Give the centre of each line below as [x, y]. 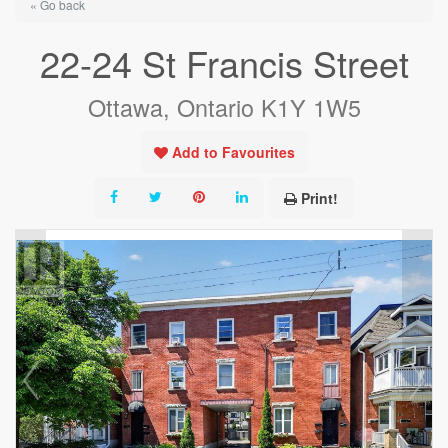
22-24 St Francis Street [224, 62]
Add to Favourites [233, 152]
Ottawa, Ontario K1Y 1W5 [224, 107]
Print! [319, 198]
